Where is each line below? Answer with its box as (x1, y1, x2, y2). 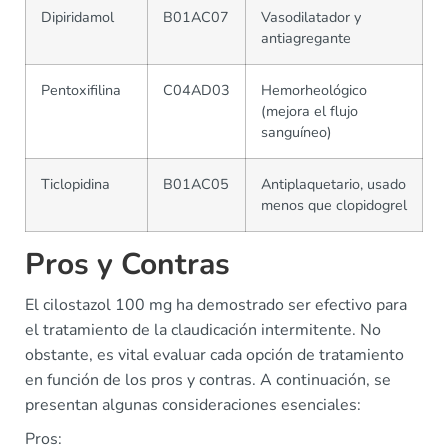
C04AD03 (163, 80, 230, 100)
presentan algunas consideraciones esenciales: (25, 394, 361, 416)
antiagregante (261, 28, 351, 48)
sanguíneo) (261, 122, 332, 142)
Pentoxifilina (41, 80, 121, 100)
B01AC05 (163, 174, 229, 194)
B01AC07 (163, 7, 229, 27)
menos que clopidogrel (261, 195, 407, 215)
